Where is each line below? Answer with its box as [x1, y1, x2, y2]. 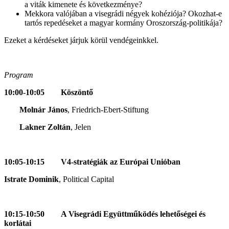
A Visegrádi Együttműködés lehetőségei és [61, 209, 205, 218]
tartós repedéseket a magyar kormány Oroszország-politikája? [25, 18, 222, 27]
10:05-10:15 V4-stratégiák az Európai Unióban [4, 157, 180, 166]
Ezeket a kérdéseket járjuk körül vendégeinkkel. [4, 35, 158, 44]
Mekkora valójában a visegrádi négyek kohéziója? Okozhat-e [25, 9, 222, 18]
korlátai [4, 218, 31, 227]
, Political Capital [59, 174, 114, 184]
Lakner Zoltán [19, 122, 71, 131]
